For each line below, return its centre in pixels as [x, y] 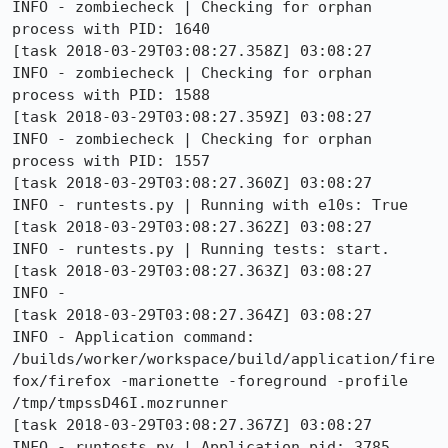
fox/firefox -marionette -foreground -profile [210, 381]
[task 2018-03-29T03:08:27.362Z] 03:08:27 [192, 227]
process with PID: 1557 [111, 161]
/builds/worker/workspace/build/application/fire [223, 359]
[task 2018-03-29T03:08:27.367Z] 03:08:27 [192, 425]
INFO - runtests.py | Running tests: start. [201, 249]
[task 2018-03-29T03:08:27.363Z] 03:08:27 [192, 271]
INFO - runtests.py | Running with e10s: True [210, 205]
